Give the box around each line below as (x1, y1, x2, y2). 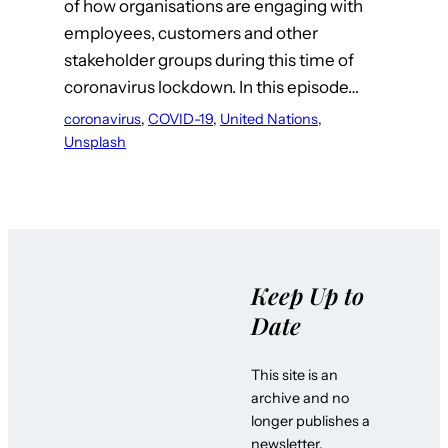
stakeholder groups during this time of (64, 50, 354, 71)
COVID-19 (148, 110, 213, 129)
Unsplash (64, 133, 126, 152)
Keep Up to (251, 279, 365, 311)
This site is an (251, 365, 339, 384)
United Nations (220, 110, 318, 129)
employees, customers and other (64, 23, 318, 44)
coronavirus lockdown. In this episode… (64, 77, 359, 98)
